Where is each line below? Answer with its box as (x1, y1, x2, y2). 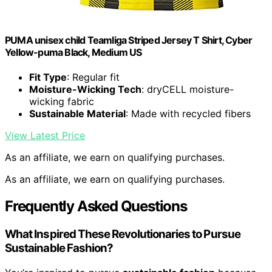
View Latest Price (5, 129, 85, 142)
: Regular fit (67, 71, 120, 84)
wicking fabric (29, 95, 94, 108)
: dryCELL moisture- (141, 83, 234, 96)
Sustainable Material (29, 107, 126, 120)
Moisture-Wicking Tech (29, 83, 141, 96)
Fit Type (29, 71, 67, 84)
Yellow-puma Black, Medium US (5, 46, 142, 59)
